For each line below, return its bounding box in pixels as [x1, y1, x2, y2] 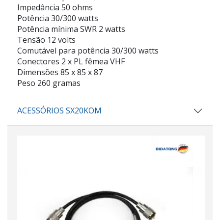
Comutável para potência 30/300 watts [17, 45, 159, 56]
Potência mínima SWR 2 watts [17, 24, 125, 35]
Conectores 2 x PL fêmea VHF [17, 56, 125, 67]
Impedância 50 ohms [17, 2, 93, 13]
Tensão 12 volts [17, 34, 76, 46]
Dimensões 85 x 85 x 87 [17, 67, 103, 78]
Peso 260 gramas [17, 78, 81, 89]
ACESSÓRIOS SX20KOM [17, 105, 102, 116]
